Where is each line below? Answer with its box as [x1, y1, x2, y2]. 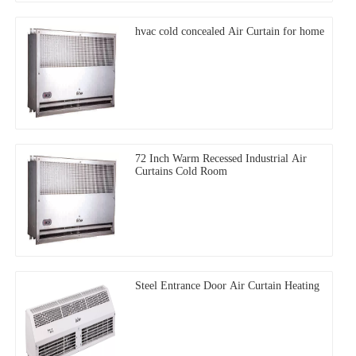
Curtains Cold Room [135, 164, 227, 177]
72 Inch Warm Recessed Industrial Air [135, 152, 307, 164]
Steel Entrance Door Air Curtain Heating [135, 279, 319, 292]
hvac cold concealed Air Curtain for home [135, 25, 324, 37]
